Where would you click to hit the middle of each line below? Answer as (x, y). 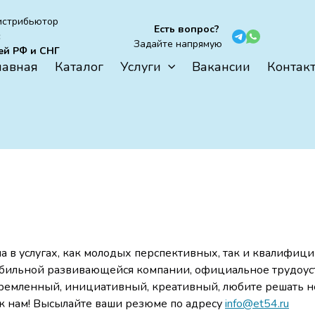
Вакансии (221, 67)
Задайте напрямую (178, 44)
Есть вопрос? (188, 29)
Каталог (79, 67)
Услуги (141, 67)
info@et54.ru (257, 304)
